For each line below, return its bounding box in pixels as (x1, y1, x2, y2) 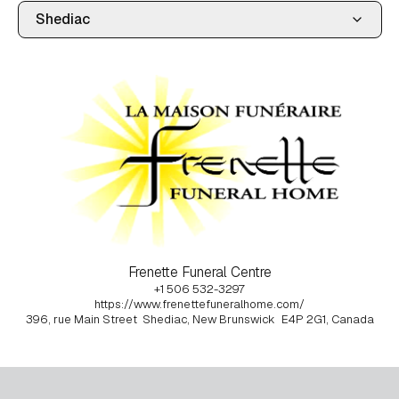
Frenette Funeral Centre (127, 262, 272, 281)
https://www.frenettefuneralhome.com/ (94, 296, 305, 312)
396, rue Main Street (25, 311, 137, 327)
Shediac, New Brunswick (142, 311, 275, 327)
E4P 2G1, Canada (281, 311, 374, 327)
